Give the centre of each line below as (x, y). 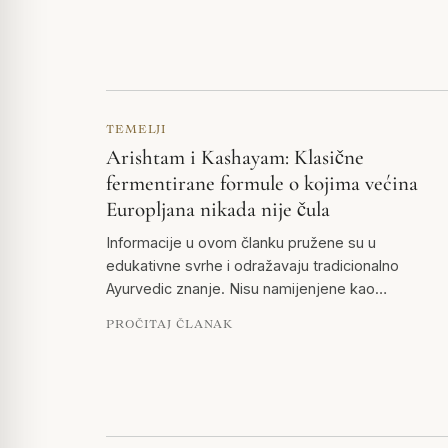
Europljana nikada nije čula (218, 210)
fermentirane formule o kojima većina (262, 184)
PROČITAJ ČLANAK (170, 324)
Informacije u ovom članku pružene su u (241, 243)
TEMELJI (137, 129)
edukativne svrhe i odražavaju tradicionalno (252, 266)
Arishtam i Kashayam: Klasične (235, 158)
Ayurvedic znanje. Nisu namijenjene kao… (246, 289)
